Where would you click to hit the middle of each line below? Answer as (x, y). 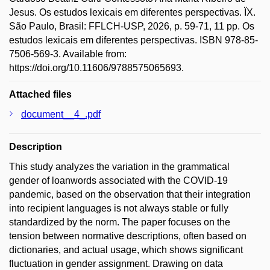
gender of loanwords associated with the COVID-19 (118, 181)
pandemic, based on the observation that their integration (130, 194)
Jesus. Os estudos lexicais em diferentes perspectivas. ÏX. (132, 12)
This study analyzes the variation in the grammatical (119, 167)
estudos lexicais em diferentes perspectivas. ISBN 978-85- (133, 40)
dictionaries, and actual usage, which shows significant (126, 250)
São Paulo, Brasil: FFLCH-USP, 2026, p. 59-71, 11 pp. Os (132, 26)
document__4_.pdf (61, 114)
